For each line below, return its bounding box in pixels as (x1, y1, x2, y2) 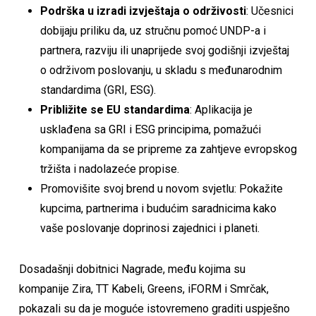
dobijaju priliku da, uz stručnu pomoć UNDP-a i (39, 24, 266, 37)
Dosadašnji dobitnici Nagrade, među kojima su (18, 262, 245, 276)
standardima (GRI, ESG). (39, 83, 156, 97)
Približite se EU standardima (39, 103, 190, 116)
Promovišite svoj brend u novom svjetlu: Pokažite (39, 182, 283, 195)
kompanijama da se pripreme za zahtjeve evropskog (39, 142, 297, 156)
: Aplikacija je (189, 103, 253, 116)
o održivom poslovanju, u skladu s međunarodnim (39, 63, 282, 77)
